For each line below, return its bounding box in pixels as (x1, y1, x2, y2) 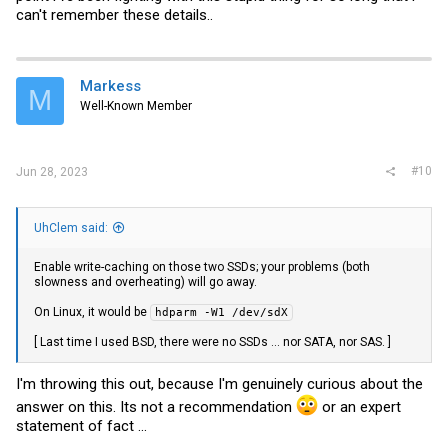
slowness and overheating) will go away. (34, 275, 257, 290)
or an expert (318, 397, 401, 416)
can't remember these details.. (16, 5, 213, 24)
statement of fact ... (16, 416, 147, 435)
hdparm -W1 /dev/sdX (155, 306, 288, 320)
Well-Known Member (80, 98, 192, 113)
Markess (80, 76, 141, 95)
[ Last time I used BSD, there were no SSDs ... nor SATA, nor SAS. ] (34, 335, 391, 350)
